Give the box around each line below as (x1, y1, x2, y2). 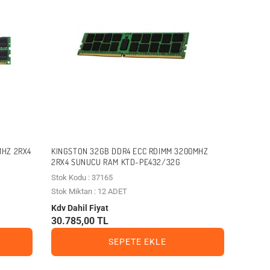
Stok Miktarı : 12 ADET (51, 186, 127, 196)
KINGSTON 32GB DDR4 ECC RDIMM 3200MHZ (51, 145, 209, 156)
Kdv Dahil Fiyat (51, 202, 108, 213)
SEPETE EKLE (108, 237, 167, 247)
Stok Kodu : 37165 (51, 172, 113, 182)
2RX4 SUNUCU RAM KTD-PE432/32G (51, 156, 181, 167)
